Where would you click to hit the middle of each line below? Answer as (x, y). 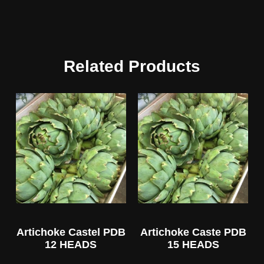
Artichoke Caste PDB (193, 232)
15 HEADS (193, 245)
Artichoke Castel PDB (71, 232)
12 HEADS (71, 245)
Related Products (132, 67)
